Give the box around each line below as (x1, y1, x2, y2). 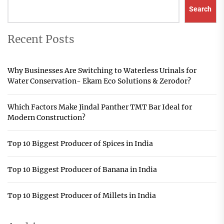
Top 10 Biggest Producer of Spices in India (7, 138, 153, 148)
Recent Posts (7, 32, 74, 46)
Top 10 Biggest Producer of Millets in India (7, 190, 156, 200)
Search (189, 4, 212, 13)
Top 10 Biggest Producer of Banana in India (7, 164, 157, 174)
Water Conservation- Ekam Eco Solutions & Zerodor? (7, 76, 191, 85)
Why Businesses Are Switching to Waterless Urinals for (7, 65, 196, 75)
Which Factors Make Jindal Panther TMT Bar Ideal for (7, 102, 192, 111)
